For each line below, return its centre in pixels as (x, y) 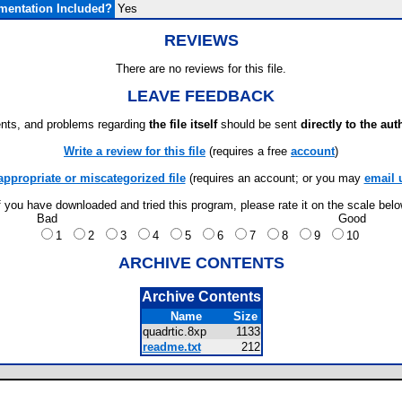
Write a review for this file (135, 151)
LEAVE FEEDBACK (201, 96)
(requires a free (248, 151)
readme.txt (171, 347)
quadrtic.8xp (179, 332)
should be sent (259, 124)
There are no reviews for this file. (201, 69)
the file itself (183, 124)
